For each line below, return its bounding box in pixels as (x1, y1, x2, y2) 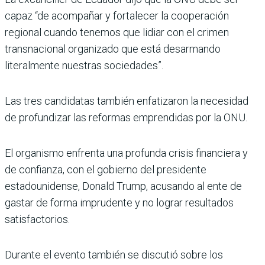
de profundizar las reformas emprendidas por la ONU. (5, 111, 247, 124)
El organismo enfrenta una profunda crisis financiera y (5, 146, 248, 159)
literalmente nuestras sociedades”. (5, 59, 163, 72)
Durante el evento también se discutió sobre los (5, 248, 223, 261)
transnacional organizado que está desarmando (5, 42, 221, 55)
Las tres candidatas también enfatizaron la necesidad (5, 94, 248, 107)
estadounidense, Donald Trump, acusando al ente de (5, 179, 242, 192)
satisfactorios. (5, 212, 70, 225)
